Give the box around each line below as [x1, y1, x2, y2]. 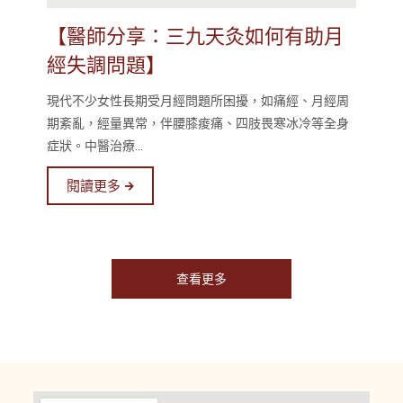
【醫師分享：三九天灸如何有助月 [46, 22, 344, 49]
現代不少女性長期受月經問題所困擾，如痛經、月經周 [46, 92, 349, 109]
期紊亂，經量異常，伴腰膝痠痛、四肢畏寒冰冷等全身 [46, 114, 349, 131]
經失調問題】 [46, 51, 166, 77]
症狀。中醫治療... [46, 137, 143, 154]
